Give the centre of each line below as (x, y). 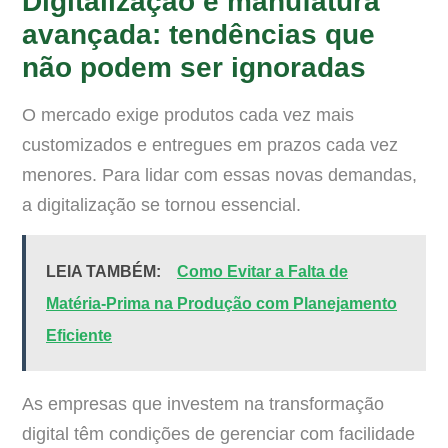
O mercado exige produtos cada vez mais (188, 115)
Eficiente (79, 335)
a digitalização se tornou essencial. (161, 205)
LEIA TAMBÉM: (105, 271)
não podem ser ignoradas (194, 68)
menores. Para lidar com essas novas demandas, (219, 175)
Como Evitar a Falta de (262, 271)
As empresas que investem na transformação (203, 403)
